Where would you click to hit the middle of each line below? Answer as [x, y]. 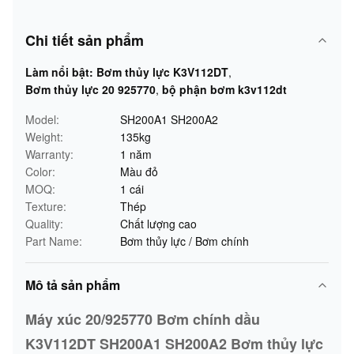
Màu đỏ [139, 171]
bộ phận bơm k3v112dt [224, 89]
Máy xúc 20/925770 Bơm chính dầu [143, 319]
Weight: [44, 137]
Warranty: [49, 154]
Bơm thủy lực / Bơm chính [185, 241]
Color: [40, 171]
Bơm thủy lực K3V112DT [162, 72]
